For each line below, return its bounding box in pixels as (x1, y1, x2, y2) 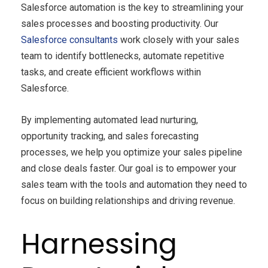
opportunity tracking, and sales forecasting (21, 130, 199, 142)
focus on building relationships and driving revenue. (21, 195, 235, 207)
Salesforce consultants (21, 34, 118, 46)
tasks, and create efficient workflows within (21, 66, 201, 78)
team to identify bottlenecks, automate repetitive (21, 50, 224, 62)
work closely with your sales (118, 34, 239, 46)
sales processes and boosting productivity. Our (21, 18, 218, 30)
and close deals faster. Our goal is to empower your (21, 163, 236, 175)
